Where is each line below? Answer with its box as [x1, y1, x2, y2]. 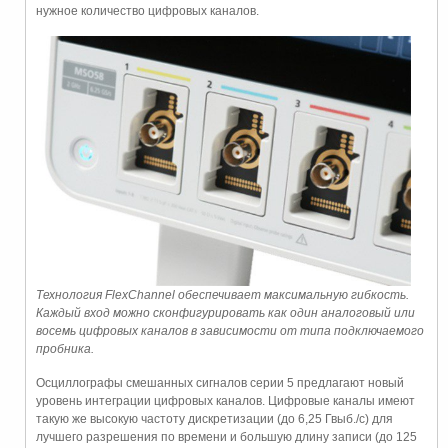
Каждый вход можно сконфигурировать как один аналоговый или [36, 306, 415, 321]
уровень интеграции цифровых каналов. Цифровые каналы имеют [36, 394, 415, 409]
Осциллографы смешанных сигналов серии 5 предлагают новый [36, 376, 404, 391]
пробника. [36, 342, 94, 357]
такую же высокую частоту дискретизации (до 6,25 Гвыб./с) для [36, 412, 393, 427]
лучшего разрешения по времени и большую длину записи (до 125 [36, 430, 417, 445]
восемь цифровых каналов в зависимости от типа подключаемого [36, 324, 424, 339]
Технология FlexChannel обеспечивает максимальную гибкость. [36, 288, 409, 303]
